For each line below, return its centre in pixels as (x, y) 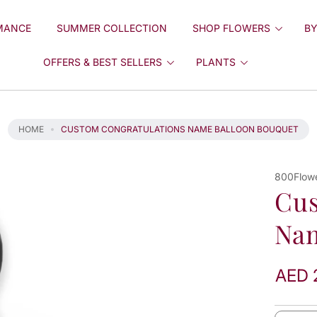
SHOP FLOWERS (231, 28)
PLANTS (216, 62)
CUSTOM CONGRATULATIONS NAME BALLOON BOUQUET (180, 129)
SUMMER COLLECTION (111, 28)
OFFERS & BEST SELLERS (103, 62)
